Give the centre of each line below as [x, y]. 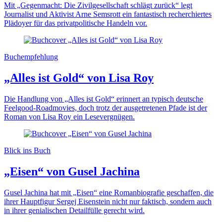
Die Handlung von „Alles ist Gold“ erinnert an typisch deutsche [104, 99]
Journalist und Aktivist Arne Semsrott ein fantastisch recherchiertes [108, 14]
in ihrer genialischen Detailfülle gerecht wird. [74, 210]
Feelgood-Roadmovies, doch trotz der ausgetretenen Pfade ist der [106, 108]
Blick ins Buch [27, 150]
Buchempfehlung [31, 56]
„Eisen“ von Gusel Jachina [72, 171]
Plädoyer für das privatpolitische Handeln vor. [76, 23]
